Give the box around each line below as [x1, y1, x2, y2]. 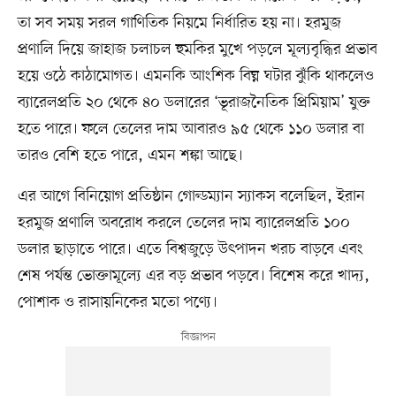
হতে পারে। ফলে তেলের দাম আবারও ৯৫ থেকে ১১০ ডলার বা [17, 118, 364, 140]
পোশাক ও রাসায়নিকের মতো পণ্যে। [17, 291, 217, 313]
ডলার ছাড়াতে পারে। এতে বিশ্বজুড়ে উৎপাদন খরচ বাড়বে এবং [17, 238, 363, 260]
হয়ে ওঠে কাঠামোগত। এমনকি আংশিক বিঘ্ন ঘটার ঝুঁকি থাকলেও [17, 65, 374, 87]
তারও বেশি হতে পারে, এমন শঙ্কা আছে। [17, 144, 243, 166]
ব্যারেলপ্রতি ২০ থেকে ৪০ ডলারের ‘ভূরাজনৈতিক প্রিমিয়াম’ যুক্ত [17, 91, 370, 113]
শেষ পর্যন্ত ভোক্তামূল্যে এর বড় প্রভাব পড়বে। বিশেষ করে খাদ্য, [17, 264, 369, 286]
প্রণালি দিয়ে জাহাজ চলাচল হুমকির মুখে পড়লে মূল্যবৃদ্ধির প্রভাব [17, 38, 377, 60]
